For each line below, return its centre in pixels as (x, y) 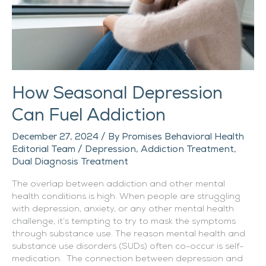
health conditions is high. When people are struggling (126, 197)
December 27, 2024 (56, 136)
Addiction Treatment (187, 149)
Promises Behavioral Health (183, 136)
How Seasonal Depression (117, 94)
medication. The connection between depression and (127, 259)
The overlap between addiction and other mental (118, 185)
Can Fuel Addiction (89, 115)
